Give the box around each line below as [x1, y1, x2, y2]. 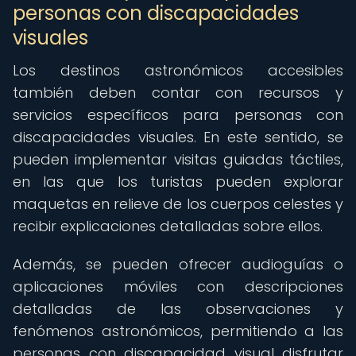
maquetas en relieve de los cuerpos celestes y [13, 194, 343, 214]
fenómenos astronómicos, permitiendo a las [13, 321, 343, 341]
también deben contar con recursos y [13, 83, 343, 103]
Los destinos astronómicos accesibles [13, 60, 343, 80]
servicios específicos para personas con [13, 105, 343, 125]
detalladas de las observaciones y [13, 299, 343, 319]
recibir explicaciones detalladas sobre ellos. [13, 216, 323, 236]
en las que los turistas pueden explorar [13, 172, 343, 192]
